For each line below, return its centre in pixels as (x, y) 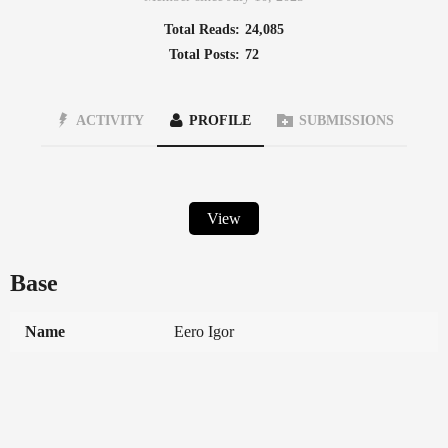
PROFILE (220, 120)
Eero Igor (204, 332)
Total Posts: (204, 54)
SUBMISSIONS (346, 120)
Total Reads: (202, 29)
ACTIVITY (110, 120)
